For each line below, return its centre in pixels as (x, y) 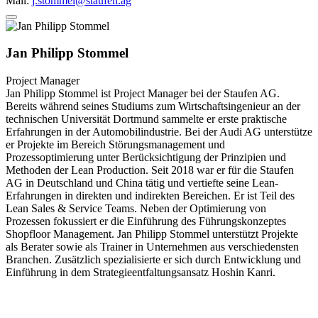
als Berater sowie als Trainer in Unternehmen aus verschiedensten (152, 247)
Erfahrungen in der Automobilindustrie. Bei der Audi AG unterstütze (159, 132)
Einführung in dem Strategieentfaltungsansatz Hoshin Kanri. (141, 273)
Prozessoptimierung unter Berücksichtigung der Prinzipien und (146, 158)
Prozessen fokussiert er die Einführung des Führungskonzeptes (146, 221)
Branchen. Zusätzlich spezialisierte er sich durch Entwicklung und (153, 260)
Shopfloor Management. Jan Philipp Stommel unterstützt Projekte (152, 234)
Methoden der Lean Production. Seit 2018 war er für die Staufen (150, 170)
